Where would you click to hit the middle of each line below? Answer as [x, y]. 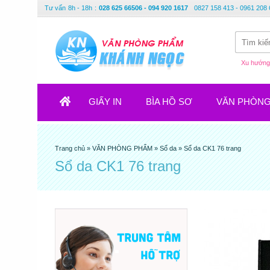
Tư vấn [55, 8]
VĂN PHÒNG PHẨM [122, 148]
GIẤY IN [105, 102]
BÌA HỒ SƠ [169, 102]
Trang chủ [71, 148]
